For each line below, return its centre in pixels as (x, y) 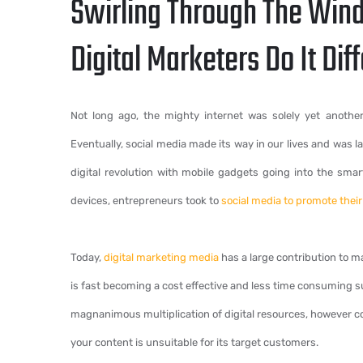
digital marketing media (161, 257)
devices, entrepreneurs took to (146, 201)
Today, (87, 257)
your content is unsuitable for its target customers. (194, 342)
